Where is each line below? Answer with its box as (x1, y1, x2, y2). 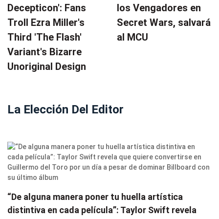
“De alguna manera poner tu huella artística (7, 192, 183, 202)
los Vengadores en (117, 2, 201, 14)
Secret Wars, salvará (117, 17, 211, 29)
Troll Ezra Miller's (7, 17, 85, 29)
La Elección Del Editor (7, 103, 124, 117)
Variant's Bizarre (7, 46, 82, 58)
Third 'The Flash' (7, 31, 82, 44)
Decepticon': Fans (7, 2, 86, 14)
